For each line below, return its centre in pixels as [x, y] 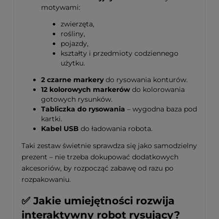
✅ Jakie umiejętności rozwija [98, 201]
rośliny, [73, 33]
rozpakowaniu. [46, 179]
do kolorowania [157, 89]
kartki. [52, 119]
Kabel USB [60, 128]
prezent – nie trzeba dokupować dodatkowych [100, 157]
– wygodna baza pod [161, 109]
